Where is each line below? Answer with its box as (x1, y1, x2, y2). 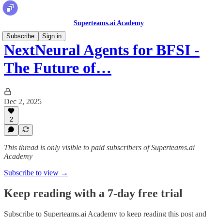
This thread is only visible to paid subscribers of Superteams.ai (4, 143, 195, 152)
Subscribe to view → (4, 169, 68, 177)
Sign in (42, 32, 62, 40)
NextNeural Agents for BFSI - (4, 41, 200, 59)
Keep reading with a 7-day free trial (4, 186, 183, 200)
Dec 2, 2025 (4, 97, 42, 106)
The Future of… (4, 59, 111, 77)
